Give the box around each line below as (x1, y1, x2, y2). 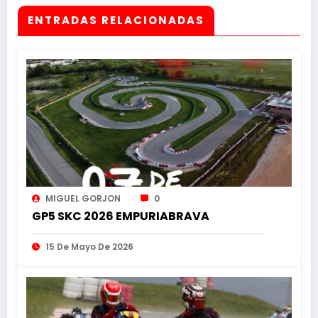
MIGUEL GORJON (45, 192, 121, 204)
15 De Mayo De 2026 (45, 240, 133, 253)
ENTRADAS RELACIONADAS (28, 12, 204, 28)
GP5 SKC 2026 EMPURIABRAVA (32, 207, 209, 224)
